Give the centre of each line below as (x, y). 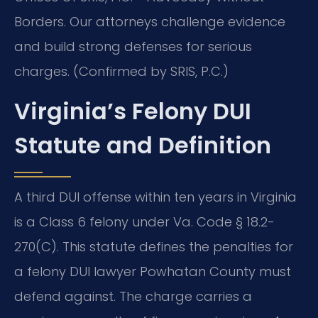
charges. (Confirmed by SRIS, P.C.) (121, 72)
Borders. (40, 22)
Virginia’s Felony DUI (133, 111)
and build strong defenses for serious (133, 47)
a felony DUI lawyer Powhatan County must (153, 271)
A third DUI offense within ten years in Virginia (155, 197)
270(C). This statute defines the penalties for (154, 246)
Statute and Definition (143, 145)
